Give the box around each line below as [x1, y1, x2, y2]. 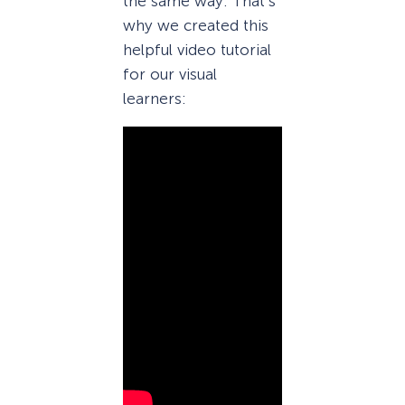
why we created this [123, 15, 268, 34]
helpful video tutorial [123, 40, 271, 59]
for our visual [123, 64, 217, 83]
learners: [123, 89, 186, 108]
